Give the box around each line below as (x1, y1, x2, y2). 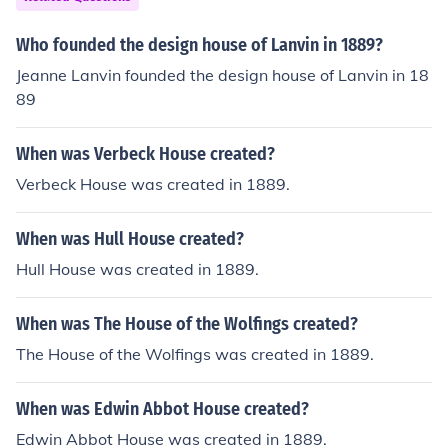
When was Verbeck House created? (16, 143, 275, 165)
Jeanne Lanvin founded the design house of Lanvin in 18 (16, 65, 429, 85)
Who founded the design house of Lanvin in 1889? (16, 34, 383, 56)
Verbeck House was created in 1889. (16, 174, 290, 194)
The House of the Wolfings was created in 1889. (16, 344, 374, 364)
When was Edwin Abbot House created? (16, 398, 309, 420)
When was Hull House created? (16, 228, 244, 250)
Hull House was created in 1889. (16, 259, 259, 279)
